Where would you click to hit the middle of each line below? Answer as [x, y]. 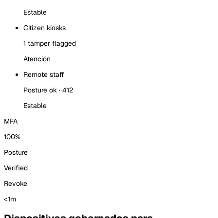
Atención [37, 59]
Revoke [16, 183]
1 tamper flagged [50, 43]
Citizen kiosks [45, 27]
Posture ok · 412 [48, 90]
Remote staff [44, 74]
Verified [16, 168]
